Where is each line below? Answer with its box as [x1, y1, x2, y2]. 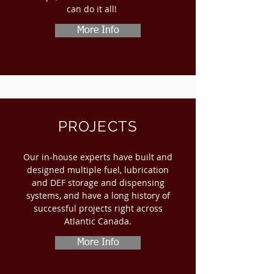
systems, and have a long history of [26, 190, 170, 201]
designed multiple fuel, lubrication [27, 164, 169, 176]
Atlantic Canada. [64, 215, 131, 227]
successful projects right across [33, 202, 163, 214]
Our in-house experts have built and [23, 151, 172, 163]
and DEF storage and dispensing [31, 177, 165, 188]
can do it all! [66, 3, 117, 15]
